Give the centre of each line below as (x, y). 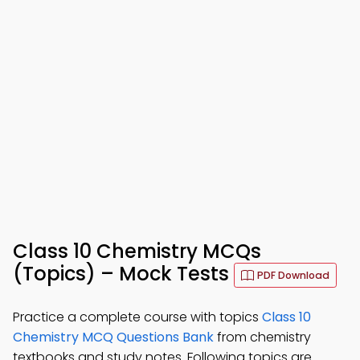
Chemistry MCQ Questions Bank (113, 337)
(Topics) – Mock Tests (123, 274)
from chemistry (262, 337)
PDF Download (293, 275)
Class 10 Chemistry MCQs (137, 251)
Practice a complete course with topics (137, 317)
